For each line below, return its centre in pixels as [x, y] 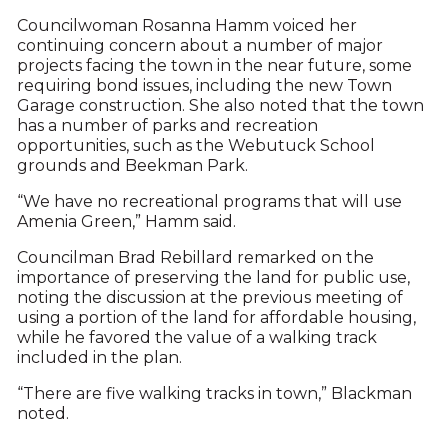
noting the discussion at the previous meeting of [209, 297]
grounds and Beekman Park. [132, 165]
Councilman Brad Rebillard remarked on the [195, 257]
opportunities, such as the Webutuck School [195, 145]
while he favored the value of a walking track [196, 337]
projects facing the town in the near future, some [214, 65]
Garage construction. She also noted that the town [220, 105]
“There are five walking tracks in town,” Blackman [214, 393]
